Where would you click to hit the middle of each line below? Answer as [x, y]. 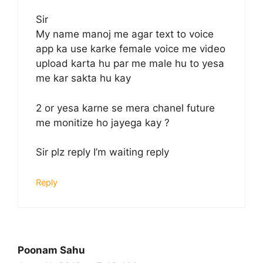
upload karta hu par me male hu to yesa [130, 64]
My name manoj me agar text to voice [125, 34]
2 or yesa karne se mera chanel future [125, 108]
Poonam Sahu [51, 250]
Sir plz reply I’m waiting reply [102, 152]
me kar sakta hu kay [83, 78]
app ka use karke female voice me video [131, 49]
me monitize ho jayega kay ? [103, 122]
